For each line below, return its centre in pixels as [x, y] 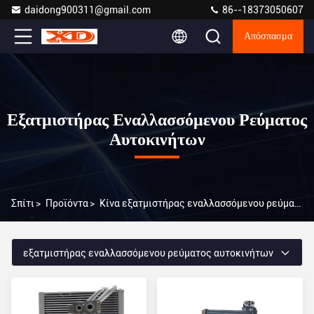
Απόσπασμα [268, 36]
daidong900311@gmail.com [88, 10]
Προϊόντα [67, 203]
